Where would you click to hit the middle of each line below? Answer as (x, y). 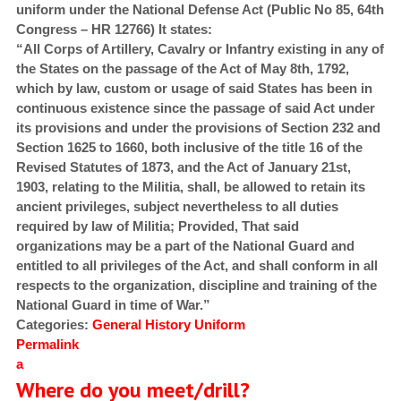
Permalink (47, 345)
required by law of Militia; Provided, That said (157, 226)
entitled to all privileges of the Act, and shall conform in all (196, 266)
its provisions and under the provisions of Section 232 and (198, 128)
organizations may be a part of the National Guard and (185, 246)
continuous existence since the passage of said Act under (195, 108)
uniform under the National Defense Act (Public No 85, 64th (200, 10)
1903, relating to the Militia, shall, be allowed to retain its (190, 187)
